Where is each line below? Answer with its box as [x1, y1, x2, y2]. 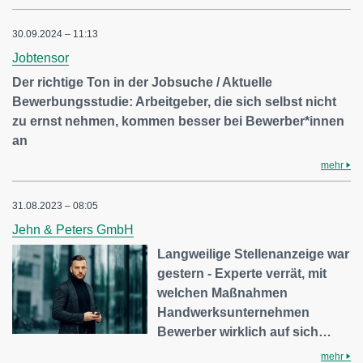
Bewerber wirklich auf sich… [157, 325, 332, 339]
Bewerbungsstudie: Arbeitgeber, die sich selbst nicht [12, 95, 336, 109]
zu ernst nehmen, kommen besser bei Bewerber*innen [12, 114, 344, 128]
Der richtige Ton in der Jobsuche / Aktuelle [12, 75, 272, 89]
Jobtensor [12, 51, 69, 65]
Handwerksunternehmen [157, 305, 310, 319]
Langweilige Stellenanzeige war [157, 247, 350, 261]
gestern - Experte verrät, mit [157, 267, 327, 280]
